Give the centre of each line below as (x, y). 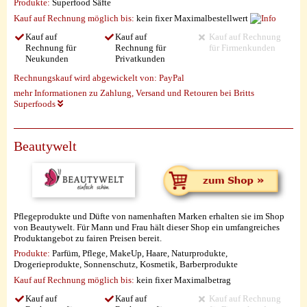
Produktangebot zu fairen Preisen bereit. (88, 238)
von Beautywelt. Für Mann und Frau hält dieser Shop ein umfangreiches (147, 227)
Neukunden (47, 59)
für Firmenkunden (242, 48)
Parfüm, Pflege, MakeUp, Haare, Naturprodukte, (139, 254)
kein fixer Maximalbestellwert (192, 18)
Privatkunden (140, 59)
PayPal (172, 77)
